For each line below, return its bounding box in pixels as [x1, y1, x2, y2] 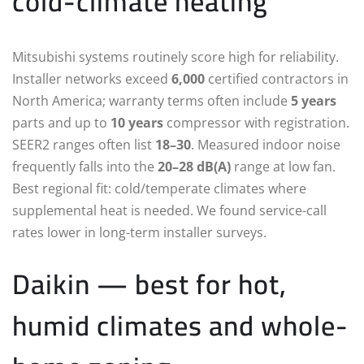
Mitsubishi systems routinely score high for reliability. [12, 47, 339, 66]
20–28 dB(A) [158, 157, 231, 175]
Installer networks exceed [12, 69, 171, 88]
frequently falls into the [12, 157, 158, 175]
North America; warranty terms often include [12, 91, 291, 110]
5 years [291, 91, 336, 110]
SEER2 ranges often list [12, 135, 155, 154]
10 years [110, 113, 163, 132]
